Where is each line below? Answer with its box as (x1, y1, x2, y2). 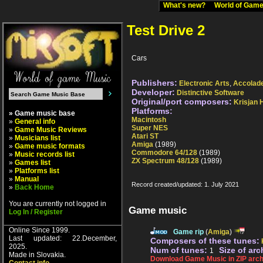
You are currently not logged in (9, 200, 106, 208)
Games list (15, 159, 50, 167)
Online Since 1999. (9, 226, 70, 234)
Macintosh (131, 116, 166, 124)
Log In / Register (9, 208, 63, 216)
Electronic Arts (179, 79, 230, 88)
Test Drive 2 (127, 22, 205, 38)
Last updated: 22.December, (9, 234, 117, 242)
